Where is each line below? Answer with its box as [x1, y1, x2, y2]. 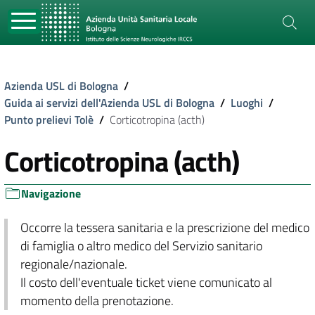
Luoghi [231, 94, 263, 111]
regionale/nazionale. [20, 255, 127, 274]
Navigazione [21, 185, 81, 202]
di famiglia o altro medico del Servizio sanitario [20, 236, 262, 255]
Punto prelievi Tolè [4, 111, 94, 128]
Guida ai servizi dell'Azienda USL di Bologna [4, 94, 214, 111]
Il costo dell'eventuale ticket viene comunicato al [20, 273, 272, 292]
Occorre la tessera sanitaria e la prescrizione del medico [20, 218, 309, 237]
